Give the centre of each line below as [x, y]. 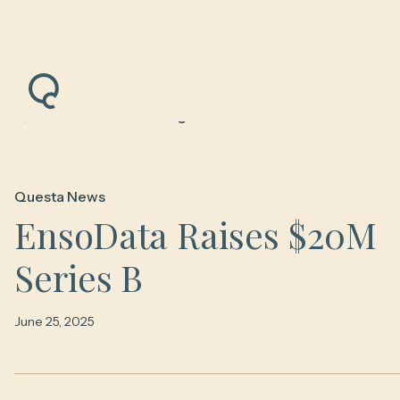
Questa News [60, 196]
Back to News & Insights [123, 114]
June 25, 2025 [54, 321]
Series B [79, 277]
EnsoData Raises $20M [196, 234]
